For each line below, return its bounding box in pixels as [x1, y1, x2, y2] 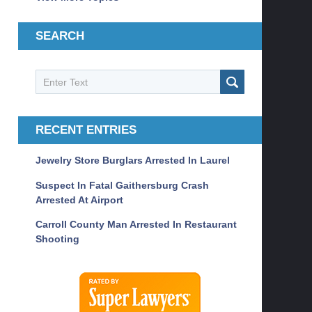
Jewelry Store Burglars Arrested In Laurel [36, 155, 230, 166]
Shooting [36, 233, 79, 245]
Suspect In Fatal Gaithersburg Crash [36, 179, 209, 191]
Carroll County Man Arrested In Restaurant [36, 219, 237, 231]
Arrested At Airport [36, 194, 123, 205]
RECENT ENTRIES [36, 123, 136, 137]
